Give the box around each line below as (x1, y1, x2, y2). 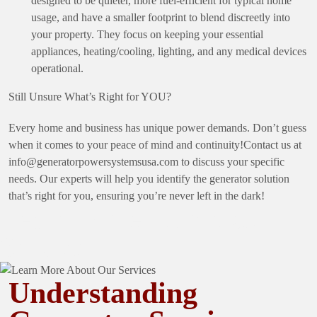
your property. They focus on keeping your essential (31, 28, 263, 40)
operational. (31, 62, 83, 74)
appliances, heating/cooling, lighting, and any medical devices (31, 45, 306, 57)
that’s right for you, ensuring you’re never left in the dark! (8, 189, 265, 202)
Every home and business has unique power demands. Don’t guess (8, 121, 306, 134)
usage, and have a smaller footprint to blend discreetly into (31, 11, 290, 23)
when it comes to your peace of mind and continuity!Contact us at (8, 138, 301, 151)
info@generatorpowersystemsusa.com (8, 155, 178, 168)
